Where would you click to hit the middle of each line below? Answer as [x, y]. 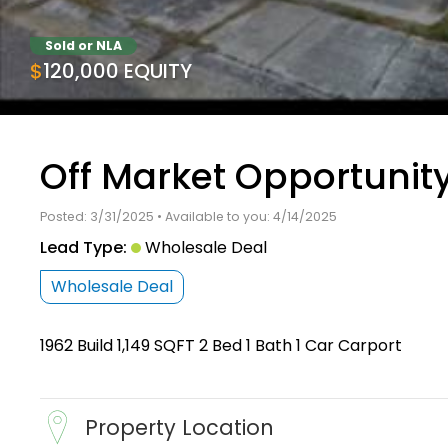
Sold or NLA [83, 45]
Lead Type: [83, 247]
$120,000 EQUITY [117, 70]
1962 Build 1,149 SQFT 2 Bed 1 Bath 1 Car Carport [221, 345]
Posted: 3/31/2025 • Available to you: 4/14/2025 [188, 216]
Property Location [179, 427]
